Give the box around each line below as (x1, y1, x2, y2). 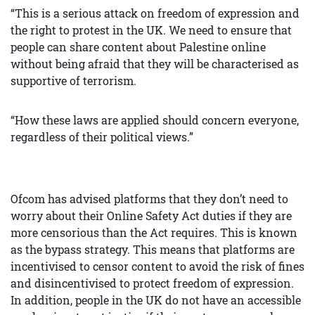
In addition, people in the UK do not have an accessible (11, 292, 301, 308)
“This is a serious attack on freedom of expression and (11, 6, 300, 21)
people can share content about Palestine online (11, 39, 266, 55)
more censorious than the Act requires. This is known (11, 225, 297, 240)
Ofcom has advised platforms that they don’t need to (11, 191, 288, 207)
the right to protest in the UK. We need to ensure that (11, 22, 292, 38)
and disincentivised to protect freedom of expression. (11, 276, 294, 291)
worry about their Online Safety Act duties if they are (11, 208, 292, 224)
